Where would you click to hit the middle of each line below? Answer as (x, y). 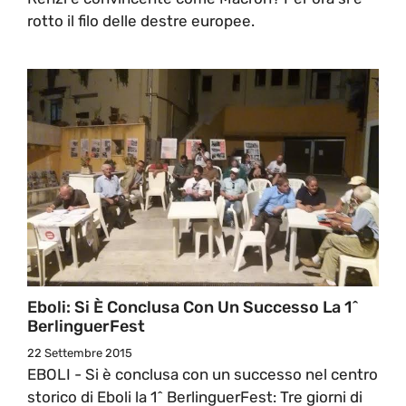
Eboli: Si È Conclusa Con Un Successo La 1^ (193, 307)
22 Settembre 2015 (80, 353)
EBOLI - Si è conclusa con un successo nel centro (203, 374)
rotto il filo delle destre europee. (141, 20)
